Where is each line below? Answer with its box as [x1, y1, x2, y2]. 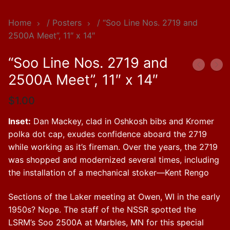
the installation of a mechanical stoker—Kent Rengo [8, 167, 209, 178]
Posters [52, 17, 82, 28]
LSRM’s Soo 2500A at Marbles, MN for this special [8, 217, 204, 228]
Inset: [8, 116, 31, 126]
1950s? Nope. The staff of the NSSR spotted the [8, 204, 196, 215]
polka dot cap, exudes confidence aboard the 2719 [8, 128, 207, 139]
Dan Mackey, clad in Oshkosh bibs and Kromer [31, 116, 214, 126]
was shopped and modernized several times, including [8, 154, 219, 165]
